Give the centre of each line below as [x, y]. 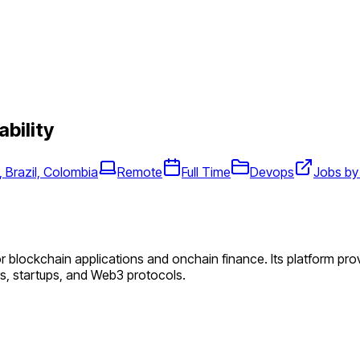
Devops [272, 172]
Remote [140, 172]
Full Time [206, 172]
